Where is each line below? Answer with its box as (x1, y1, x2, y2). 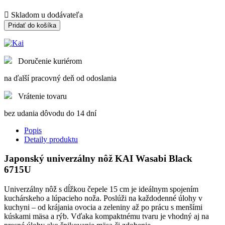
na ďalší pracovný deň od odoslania (4, 73, 117, 82)
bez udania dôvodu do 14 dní (4, 108, 96, 118)
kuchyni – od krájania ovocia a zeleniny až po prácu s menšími (4, 202, 202, 211)
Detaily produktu (24, 135, 78, 144)
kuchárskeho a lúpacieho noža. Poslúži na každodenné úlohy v (4, 193, 202, 202)
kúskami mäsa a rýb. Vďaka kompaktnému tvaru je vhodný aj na (4, 211, 209, 220)
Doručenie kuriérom (18, 56, 82, 65)
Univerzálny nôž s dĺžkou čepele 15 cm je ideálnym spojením (4, 184, 198, 193)
